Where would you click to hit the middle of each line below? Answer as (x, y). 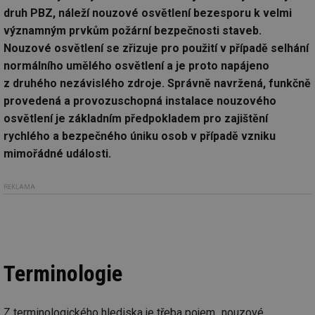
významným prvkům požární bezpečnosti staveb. (133, 31)
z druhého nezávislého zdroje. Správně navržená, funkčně (157, 84)
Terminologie (63, 273)
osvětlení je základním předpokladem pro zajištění (136, 119)
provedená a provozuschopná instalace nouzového (140, 101)
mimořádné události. (57, 154)
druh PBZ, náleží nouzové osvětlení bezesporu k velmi (148, 13)
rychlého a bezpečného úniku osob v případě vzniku (140, 136)
